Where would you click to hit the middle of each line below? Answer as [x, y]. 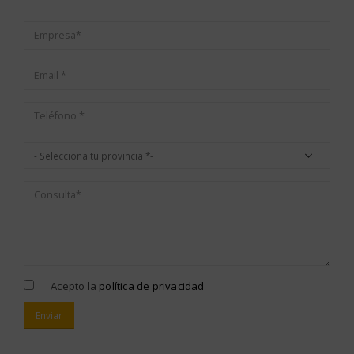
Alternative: [52, 341]
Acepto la [74, 286]
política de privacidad [152, 286]
